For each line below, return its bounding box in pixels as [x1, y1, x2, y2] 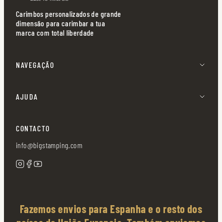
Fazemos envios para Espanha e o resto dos [19, 202, 203, 216]
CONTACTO [16, 123, 50, 133]
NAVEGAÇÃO [16, 60, 55, 70]
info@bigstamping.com [16, 140, 82, 150]
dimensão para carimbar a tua [16, 18, 105, 28]
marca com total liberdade [16, 28, 94, 38]
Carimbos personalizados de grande [16, 9, 121, 19]
